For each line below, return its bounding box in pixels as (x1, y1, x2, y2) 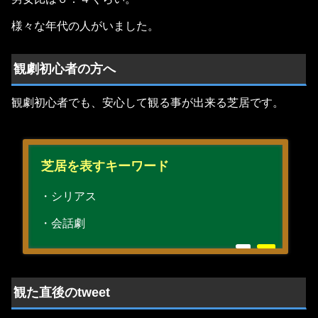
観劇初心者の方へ (13, 61, 116, 76)
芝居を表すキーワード (40, 159, 169, 174)
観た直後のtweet (13, 285, 110, 300)
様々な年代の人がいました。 (11, 20, 159, 33)
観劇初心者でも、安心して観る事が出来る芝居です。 (11, 97, 284, 109)
